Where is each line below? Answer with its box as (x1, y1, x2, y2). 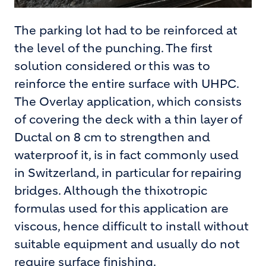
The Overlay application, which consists (14, 94, 242, 109)
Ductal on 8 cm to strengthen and (14, 129, 210, 145)
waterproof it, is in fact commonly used (14, 147, 239, 163)
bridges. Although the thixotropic (14, 183, 207, 198)
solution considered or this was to (14, 58, 210, 74)
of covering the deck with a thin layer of (14, 112, 242, 127)
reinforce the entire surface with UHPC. (14, 76, 239, 91)
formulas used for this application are (14, 201, 229, 216)
